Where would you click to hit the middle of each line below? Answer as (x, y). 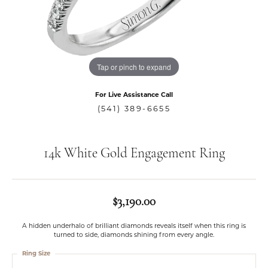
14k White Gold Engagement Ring (134, 154)
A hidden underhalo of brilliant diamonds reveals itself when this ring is (134, 226)
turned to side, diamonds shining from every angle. (134, 235)
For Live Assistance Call (134, 95)
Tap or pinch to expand (134, 66)
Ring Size (36, 253)
